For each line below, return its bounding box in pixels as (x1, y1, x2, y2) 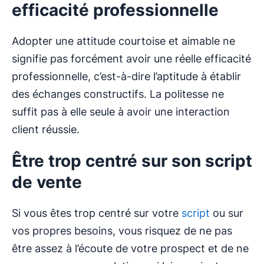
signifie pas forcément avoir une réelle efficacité (12, 52, 251, 65)
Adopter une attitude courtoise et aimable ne (12, 35, 235, 48)
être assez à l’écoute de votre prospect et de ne (12, 242, 249, 255)
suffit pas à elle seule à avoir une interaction (12, 105, 230, 118)
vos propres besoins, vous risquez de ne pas (12, 225, 232, 237)
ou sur (210, 207, 243, 220)
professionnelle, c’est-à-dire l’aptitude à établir (12, 70, 241, 83)
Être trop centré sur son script (12, 151, 252, 171)
